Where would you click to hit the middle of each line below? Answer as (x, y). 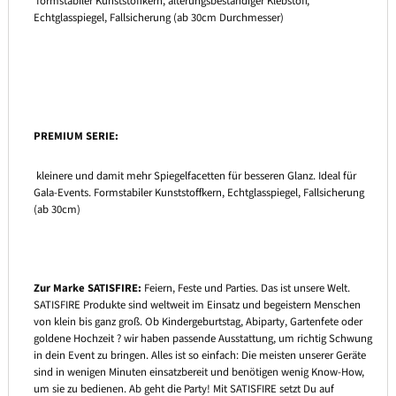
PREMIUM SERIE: (76, 136)
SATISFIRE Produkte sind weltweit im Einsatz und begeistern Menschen (197, 305)
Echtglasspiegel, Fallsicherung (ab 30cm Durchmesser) (158, 18)
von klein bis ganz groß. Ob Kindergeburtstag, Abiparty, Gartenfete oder (198, 321)
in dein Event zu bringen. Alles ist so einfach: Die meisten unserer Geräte (199, 355)
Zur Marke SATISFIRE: (87, 288)
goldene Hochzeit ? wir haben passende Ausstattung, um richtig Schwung (202, 338)
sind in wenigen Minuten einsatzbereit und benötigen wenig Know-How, (198, 372)
